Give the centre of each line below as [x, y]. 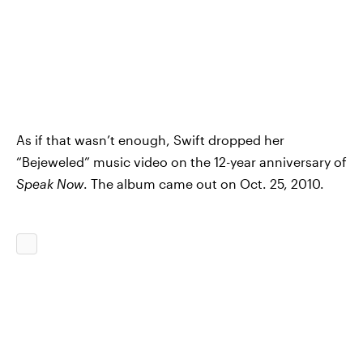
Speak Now [50, 183]
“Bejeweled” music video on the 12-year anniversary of [181, 161]
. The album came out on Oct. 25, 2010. [204, 183]
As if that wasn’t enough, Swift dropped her [150, 139]
